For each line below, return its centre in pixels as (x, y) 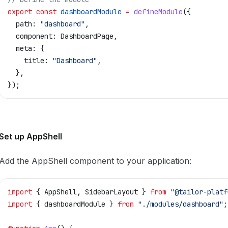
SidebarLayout (111, 192)
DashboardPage (85, 36)
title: (28, 61)
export (20, 12)
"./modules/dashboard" (179, 204)
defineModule (156, 12)
